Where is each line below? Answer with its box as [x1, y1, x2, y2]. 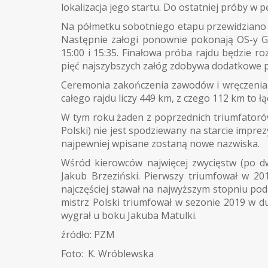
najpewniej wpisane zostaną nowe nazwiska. [61, 136, 260, 150]
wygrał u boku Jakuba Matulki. [61, 208, 197, 222]
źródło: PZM [61, 227, 115, 241]
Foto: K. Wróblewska [61, 246, 154, 260]
